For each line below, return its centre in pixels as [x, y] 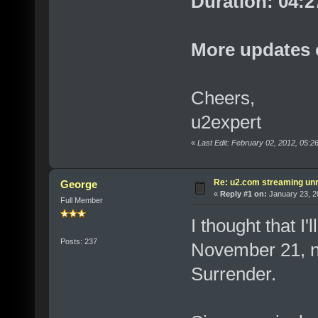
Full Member [81, 200]
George [79, 184]
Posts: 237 [78, 242]
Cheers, [223, 98]
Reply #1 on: [243, 193]
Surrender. [233, 274]
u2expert [226, 122]
